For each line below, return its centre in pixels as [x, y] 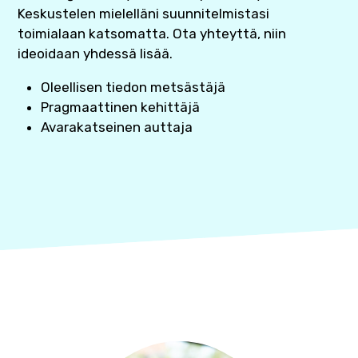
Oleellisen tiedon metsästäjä [133, 88]
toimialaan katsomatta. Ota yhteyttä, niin [152, 34]
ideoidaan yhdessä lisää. [95, 54]
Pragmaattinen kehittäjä [120, 107]
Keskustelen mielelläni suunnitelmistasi [144, 14]
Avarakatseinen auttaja [116, 127]
